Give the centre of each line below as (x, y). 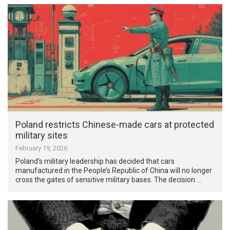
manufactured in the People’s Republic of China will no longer (114, 170)
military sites (42, 135)
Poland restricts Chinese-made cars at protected (115, 124)
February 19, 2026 (42, 148)
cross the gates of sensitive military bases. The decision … (109, 179)
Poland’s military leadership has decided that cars (95, 161)
